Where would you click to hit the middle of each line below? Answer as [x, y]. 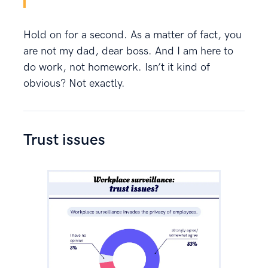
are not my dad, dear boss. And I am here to [128, 51]
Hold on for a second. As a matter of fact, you [133, 35]
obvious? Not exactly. [74, 83]
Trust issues [64, 140]
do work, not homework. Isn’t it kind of [117, 67]
